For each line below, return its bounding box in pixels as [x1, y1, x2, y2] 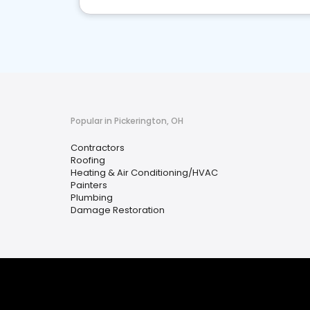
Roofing [71, 154, 105, 167]
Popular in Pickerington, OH [71, 115, 183, 127]
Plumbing [71, 191, 113, 204]
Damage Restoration [71, 203, 165, 217]
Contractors [71, 141, 125, 154]
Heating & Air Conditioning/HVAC [71, 166, 218, 179]
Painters [71, 179, 107, 192]
